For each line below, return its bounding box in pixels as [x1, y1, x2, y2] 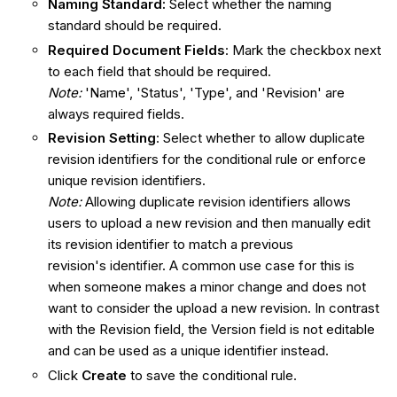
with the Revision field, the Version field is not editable [47, 321, 375, 339]
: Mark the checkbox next [224, 41, 381, 58]
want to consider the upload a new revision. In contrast [47, 300, 379, 317]
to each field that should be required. [47, 62, 271, 80]
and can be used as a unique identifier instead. [47, 342, 332, 360]
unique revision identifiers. [47, 172, 209, 190]
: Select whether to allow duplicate [155, 129, 365, 147]
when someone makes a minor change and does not [47, 278, 366, 296]
